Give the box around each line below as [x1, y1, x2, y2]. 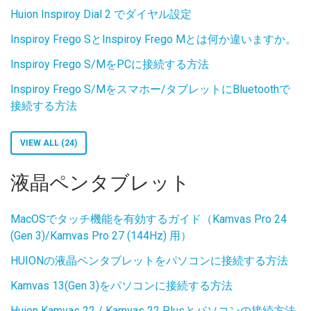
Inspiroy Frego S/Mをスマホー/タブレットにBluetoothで [10, 83, 290, 96]
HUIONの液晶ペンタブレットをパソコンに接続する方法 [10, 254, 288, 267]
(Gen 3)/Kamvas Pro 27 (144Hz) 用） [10, 229, 192, 242]
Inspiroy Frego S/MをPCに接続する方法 [10, 58, 209, 71]
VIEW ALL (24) [20, 138, 77, 148]
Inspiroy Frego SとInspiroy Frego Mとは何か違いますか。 [10, 33, 296, 46]
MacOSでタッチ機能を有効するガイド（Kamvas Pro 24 [10, 212, 287, 226]
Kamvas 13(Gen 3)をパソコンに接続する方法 [10, 279, 233, 292]
